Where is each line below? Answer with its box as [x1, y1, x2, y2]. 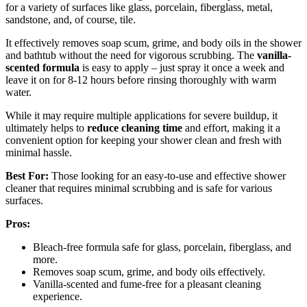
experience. [33, 290, 82, 302]
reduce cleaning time [87, 121, 182, 134]
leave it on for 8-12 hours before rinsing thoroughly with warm [5, 73, 276, 86]
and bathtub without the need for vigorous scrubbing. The [5, 49, 257, 61]
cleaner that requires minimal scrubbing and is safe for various [5, 182, 272, 194]
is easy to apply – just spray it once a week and [79, 61, 284, 73]
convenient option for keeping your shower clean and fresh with [5, 134, 282, 146]
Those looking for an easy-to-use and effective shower [49, 169, 286, 182]
